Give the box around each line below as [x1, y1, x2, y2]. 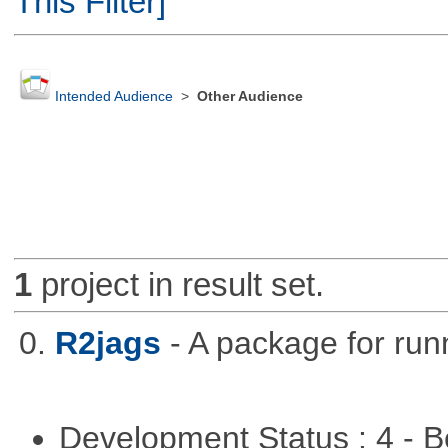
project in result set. [31, 266, 324, 304]
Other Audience [196, 89, 303, 105]
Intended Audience [54, 89, 173, 105]
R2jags [54, 324, 161, 361]
